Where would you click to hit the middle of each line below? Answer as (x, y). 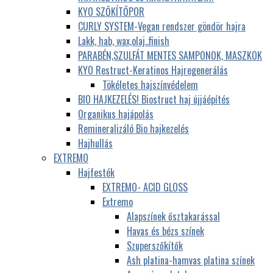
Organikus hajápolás (116, 114)
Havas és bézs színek (165, 231)
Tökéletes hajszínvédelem (150, 84)
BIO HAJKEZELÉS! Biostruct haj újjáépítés (154, 99)
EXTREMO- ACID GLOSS (145, 187)
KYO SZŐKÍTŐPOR (111, 11)
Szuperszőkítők (155, 245)
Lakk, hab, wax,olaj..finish (124, 41)
